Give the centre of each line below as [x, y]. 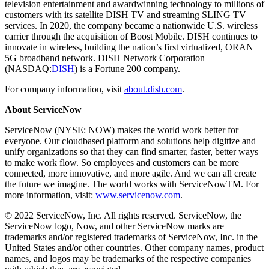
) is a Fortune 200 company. [127, 69]
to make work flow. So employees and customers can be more [122, 163]
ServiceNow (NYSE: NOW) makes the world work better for [122, 130]
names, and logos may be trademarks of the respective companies [128, 259]
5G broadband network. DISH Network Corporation [105, 58]
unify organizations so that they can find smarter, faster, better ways [131, 152]
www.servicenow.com [138, 195]
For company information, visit [65, 89]
